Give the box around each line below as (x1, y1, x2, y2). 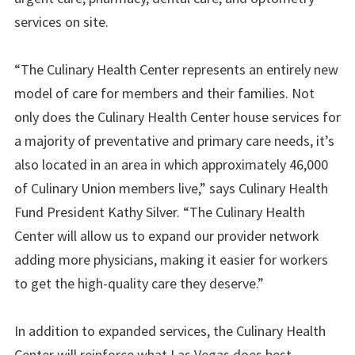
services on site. (14, 12, 109, 31)
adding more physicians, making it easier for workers (14, 250, 328, 269)
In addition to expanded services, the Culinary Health (14, 321, 326, 340)
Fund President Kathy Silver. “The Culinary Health (14, 202, 305, 221)
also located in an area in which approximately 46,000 (14, 155, 328, 174)
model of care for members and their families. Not (14, 83, 315, 102)
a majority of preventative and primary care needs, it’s (14, 131, 334, 150)
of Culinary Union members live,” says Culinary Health (14, 178, 328, 197)
